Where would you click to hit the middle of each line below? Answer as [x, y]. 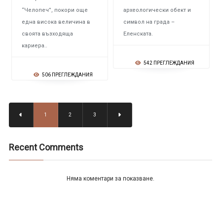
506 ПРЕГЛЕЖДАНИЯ [67, 75]
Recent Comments [46, 147]
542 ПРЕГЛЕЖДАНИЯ [168, 63]
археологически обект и [157, 10]
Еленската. [138, 34]
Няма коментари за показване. [110, 179]
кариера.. [34, 46]
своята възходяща [47, 34]
